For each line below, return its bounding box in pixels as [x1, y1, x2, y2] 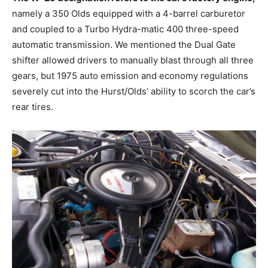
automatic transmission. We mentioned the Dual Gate [12, 39, 236, 51]
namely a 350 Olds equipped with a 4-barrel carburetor [12, 8, 245, 20]
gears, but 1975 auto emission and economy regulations [12, 70, 248, 82]
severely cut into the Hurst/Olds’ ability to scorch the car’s [12, 86, 255, 98]
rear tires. [12, 101, 53, 113]
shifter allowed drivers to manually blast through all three [12, 54, 254, 66]
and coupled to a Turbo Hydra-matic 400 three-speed [12, 23, 239, 35]
